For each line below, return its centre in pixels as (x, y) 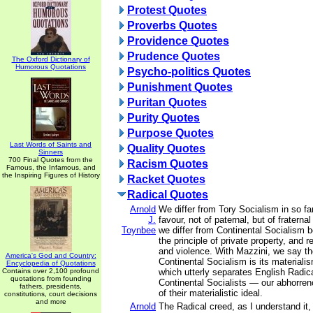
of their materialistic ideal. (211, 293)
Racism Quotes (168, 164)
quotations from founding (51, 278)
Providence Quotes (178, 41)
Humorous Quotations (51, 67)
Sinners (51, 152)
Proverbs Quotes (172, 26)
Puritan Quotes (167, 102)
